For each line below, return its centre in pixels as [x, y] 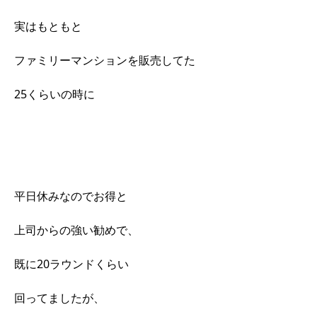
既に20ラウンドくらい [71, 264]
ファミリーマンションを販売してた [105, 60]
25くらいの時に [54, 94]
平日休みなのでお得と [71, 196]
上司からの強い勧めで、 [76, 230]
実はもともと [48, 26]
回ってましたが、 [59, 298]
